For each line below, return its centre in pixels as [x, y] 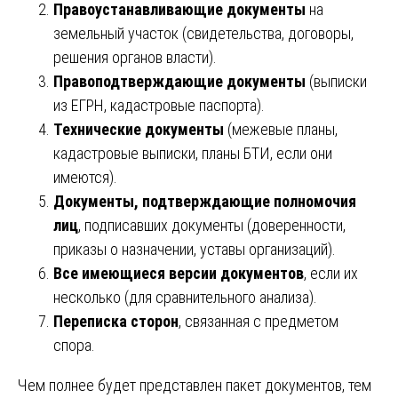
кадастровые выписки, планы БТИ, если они [193, 153]
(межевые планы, [281, 129]
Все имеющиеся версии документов [179, 273]
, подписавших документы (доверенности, [212, 225]
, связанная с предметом [259, 321]
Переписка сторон [116, 321]
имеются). [85, 177]
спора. [74, 345]
